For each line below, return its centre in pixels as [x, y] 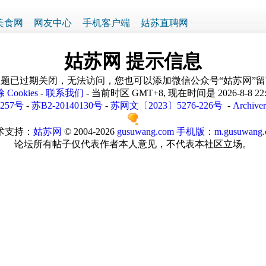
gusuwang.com [145, 132]
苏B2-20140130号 [67, 105]
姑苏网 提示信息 [133, 61]
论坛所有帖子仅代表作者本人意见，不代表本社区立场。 [133, 144]
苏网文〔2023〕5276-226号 [167, 105]
